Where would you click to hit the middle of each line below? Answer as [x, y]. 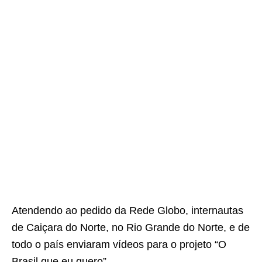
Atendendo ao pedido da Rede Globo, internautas [127, 211]
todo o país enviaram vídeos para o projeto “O [119, 244]
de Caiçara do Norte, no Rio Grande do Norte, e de [131, 227]
